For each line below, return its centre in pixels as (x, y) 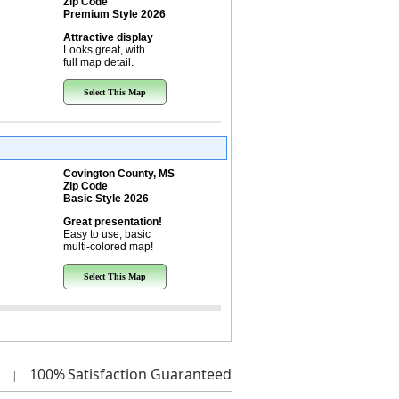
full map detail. (98, 62)
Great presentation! (112, 222)
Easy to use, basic (106, 234)
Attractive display (108, 37)
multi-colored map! (108, 247)
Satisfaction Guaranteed (149, 374)
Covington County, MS (118, 174)
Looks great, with (104, 50)
